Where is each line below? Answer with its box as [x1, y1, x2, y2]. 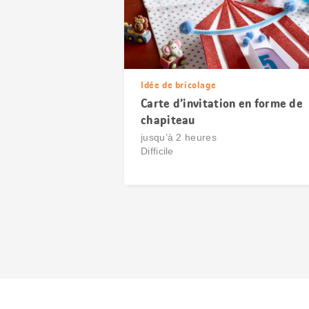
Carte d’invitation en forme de [141, 95, 303, 112]
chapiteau [141, 112, 195, 128]
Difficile [141, 146, 174, 157]
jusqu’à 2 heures [141, 132, 217, 143]
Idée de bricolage [141, 79, 217, 91]
